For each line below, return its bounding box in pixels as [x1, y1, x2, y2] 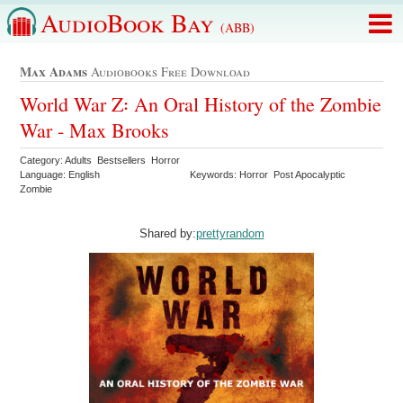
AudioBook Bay [40, 5, 220, 40]
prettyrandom [195, 226, 264, 240]
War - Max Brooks [20, 116, 170, 143]
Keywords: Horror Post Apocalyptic [190, 168, 349, 180]
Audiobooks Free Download [87, 63, 251, 81]
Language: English [20, 168, 101, 180]
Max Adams [20, 62, 88, 82]
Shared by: [139, 226, 196, 240]
